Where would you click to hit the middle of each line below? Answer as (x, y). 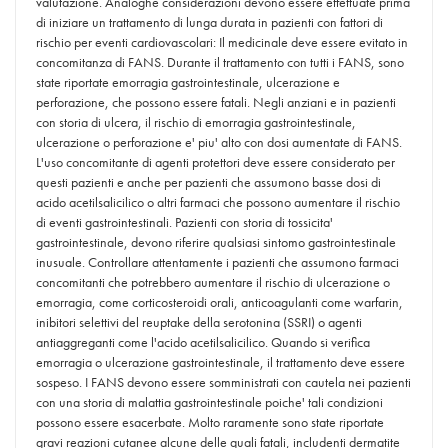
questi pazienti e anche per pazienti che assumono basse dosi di (208, 182)
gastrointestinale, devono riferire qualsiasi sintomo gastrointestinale (216, 242)
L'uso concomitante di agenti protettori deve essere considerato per (215, 162)
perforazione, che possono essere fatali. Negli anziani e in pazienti (216, 102)
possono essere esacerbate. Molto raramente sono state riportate (210, 422)
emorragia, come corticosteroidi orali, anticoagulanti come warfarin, (219, 302)
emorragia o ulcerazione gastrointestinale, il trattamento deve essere (220, 362)
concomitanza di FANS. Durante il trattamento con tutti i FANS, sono (220, 62)
